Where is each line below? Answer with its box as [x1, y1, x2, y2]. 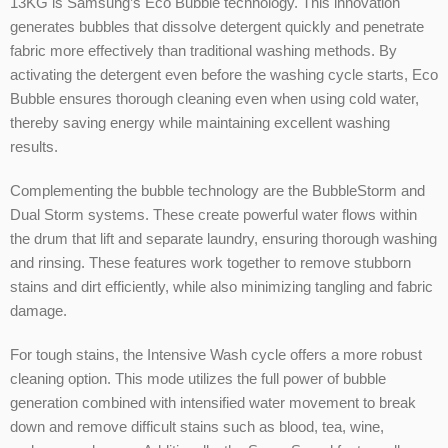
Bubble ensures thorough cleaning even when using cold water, [10, 90, 419, 108]
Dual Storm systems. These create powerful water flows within [10, 206, 417, 224]
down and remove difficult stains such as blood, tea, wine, [10, 418, 384, 436]
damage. [10, 302, 67, 320]
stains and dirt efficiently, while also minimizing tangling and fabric [10, 278, 433, 296]
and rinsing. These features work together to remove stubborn [10, 254, 411, 272]
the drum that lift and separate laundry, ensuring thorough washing [10, 230, 437, 248]
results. [10, 138, 58, 156]
